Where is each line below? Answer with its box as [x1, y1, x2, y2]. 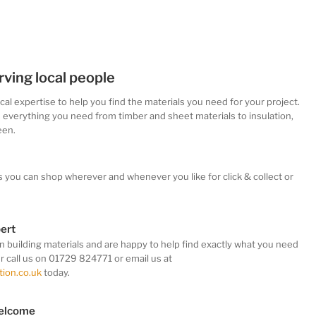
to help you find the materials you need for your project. [56, 96, 300, 108]
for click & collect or [206, 171, 293, 183]
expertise [14, 96, 56, 108]
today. [42, 267, 70, 279]
